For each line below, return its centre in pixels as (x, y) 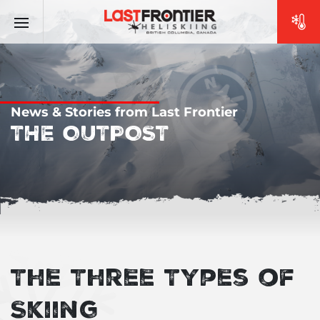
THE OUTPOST (90, 132)
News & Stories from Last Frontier (124, 112)
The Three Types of (153, 276)
